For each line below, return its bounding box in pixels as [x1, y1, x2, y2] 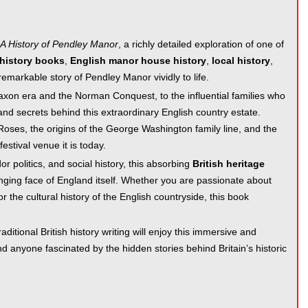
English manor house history [70, 55, 206, 66]
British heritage [192, 158, 265, 169]
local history [212, 55, 270, 66]
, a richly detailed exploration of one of [118, 38, 284, 49]
